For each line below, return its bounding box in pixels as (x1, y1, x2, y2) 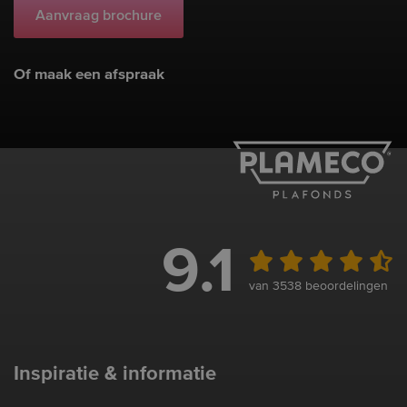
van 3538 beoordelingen (249, 279, 388, 293)
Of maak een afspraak (14, 66, 164, 83)
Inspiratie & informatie (14, 363, 216, 384)
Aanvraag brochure (35, 8, 162, 24)
